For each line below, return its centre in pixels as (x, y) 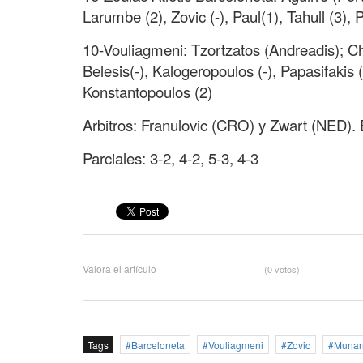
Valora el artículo (120, 269)
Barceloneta (158, 345)
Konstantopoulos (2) (147, 92)
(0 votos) (282, 269)
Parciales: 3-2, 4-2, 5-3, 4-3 (171, 158)
